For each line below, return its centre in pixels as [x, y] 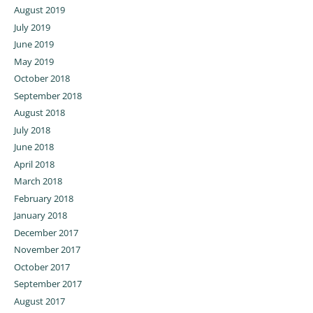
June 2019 [34, 44]
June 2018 [34, 147]
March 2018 [38, 181]
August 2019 [39, 10]
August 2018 [39, 113]
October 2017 [42, 267]
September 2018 [48, 95]
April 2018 [34, 164]
